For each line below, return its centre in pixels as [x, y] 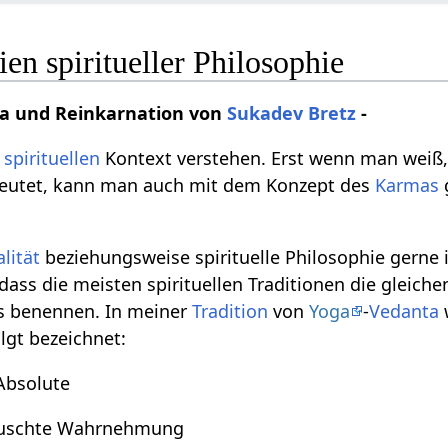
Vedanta [404, 311]
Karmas [407, 185]
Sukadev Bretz [292, 113]
